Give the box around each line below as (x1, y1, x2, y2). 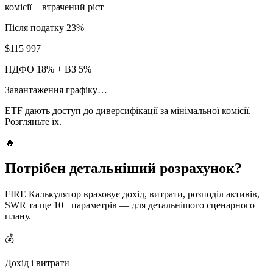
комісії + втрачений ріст (5, 1, 104, 12)
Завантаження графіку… (5, 84, 107, 95)
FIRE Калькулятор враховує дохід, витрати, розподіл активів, (5, 188, 260, 199)
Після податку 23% (5, 22, 84, 33)
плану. (5, 210, 31, 221)
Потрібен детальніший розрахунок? (5, 160, 242, 176)
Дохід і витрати (5, 257, 69, 268)
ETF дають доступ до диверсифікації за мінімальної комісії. (5, 105, 251, 116)
